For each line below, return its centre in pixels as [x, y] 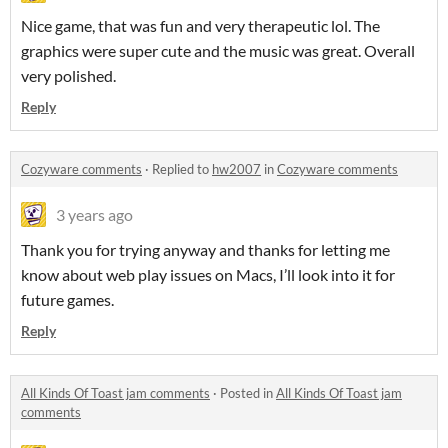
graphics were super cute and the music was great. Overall [218, 51]
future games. [67, 300]
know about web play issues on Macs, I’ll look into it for [208, 275]
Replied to [182, 169]
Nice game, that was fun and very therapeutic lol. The [200, 26]
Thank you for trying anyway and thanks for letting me [205, 250]
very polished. [68, 76]
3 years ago [94, 215]
